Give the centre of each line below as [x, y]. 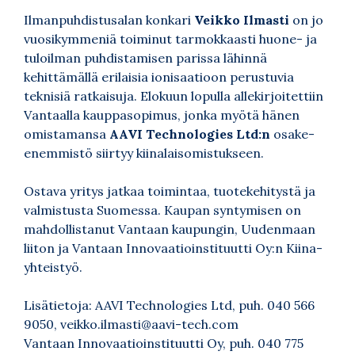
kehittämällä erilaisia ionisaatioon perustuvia [159, 76]
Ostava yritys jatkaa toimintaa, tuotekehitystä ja [170, 191]
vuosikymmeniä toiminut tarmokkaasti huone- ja [170, 38]
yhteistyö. [53, 267]
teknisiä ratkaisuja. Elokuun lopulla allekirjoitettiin [174, 95]
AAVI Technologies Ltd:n [190, 134]
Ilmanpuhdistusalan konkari [109, 19]
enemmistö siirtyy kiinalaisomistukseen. [144, 153]
